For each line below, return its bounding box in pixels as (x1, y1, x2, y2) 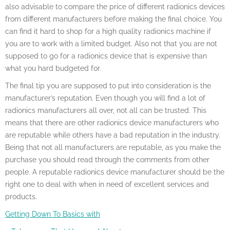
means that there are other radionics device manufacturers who (5, 119, 219, 127)
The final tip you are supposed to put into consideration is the (5, 82, 211, 90)
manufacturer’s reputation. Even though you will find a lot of (5, 94, 205, 102)
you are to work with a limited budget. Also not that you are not (5, 40, 217, 48)
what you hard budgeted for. (5, 64, 101, 72)
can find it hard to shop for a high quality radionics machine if (5, 27, 211, 35)
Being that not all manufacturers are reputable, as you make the (5, 143, 221, 151)
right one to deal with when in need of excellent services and (5, 180, 209, 188)
